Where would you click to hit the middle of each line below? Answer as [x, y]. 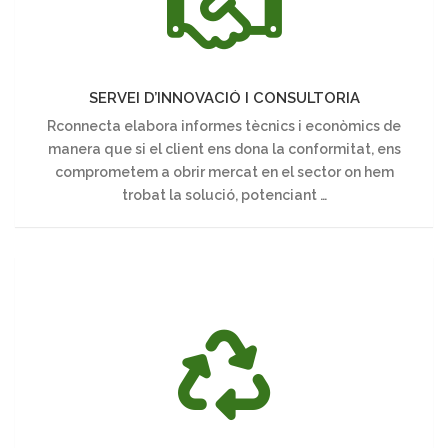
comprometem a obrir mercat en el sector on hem [224, 171]
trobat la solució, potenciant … [224, 194]
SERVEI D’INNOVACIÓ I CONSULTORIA [224, 97]
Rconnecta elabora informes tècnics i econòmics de [224, 125]
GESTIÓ [68, 353]
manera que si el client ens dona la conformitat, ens [224, 148]
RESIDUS [73, 415]
